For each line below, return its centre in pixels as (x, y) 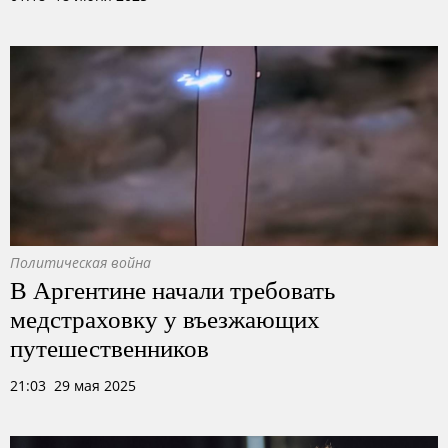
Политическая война (80, 262)
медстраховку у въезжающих (165, 318)
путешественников (109, 347)
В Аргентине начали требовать (172, 289)
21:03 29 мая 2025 (73, 385)
